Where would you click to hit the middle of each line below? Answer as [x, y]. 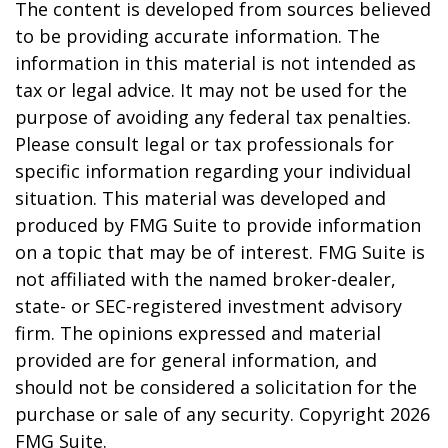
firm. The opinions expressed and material [198, 333]
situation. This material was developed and [200, 198]
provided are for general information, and [196, 360]
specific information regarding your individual [213, 171]
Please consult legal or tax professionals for [204, 144]
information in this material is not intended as [215, 63]
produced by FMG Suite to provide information [218, 225]
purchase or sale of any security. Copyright [202, 414]
